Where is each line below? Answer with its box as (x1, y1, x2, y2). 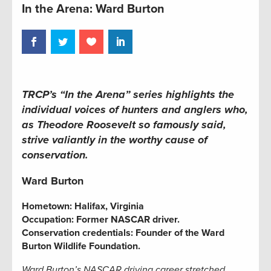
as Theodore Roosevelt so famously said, (22, 117, 226, 131)
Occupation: (22, 213, 74, 226)
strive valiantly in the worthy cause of (22, 132, 207, 146)
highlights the (163, 87, 234, 101)
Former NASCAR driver (74, 213, 177, 226)
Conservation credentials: (22, 226, 133, 239)
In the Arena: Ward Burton (22, 2, 165, 17)
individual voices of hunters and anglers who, (22, 102, 248, 116)
